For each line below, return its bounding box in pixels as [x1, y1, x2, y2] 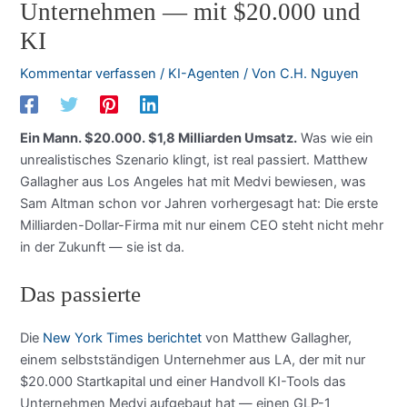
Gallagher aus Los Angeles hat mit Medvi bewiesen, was [20, 174, 367, 191]
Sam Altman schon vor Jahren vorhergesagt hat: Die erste [20, 195, 379, 213]
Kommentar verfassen [20, 65, 157, 82]
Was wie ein [297, 130, 374, 147]
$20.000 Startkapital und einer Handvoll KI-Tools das [20, 372, 347, 390]
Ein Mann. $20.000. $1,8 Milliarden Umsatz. [20, 130, 298, 147]
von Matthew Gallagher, [202, 329, 352, 346]
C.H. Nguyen [280, 65, 360, 82]
